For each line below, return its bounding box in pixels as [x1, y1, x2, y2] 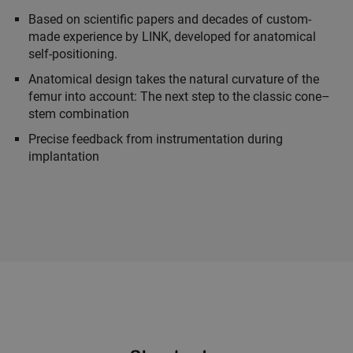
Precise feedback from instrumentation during [28, 132, 283, 147]
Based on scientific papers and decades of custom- [28, 12, 311, 28]
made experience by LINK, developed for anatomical [28, 29, 316, 45]
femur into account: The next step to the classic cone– [28, 89, 330, 105]
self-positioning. [28, 46, 117, 62]
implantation [28, 149, 99, 165]
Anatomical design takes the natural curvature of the [28, 72, 319, 87]
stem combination [28, 106, 129, 122]
